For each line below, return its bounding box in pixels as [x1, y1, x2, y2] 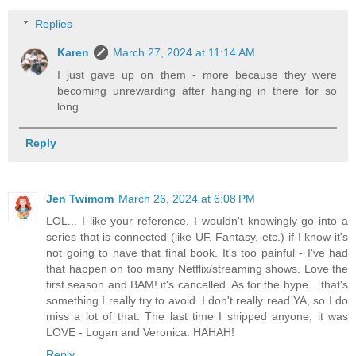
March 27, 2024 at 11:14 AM [113, 46, 256, 60]
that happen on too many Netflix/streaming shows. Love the [46, 261, 348, 275]
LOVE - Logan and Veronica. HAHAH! [46, 325, 234, 339]
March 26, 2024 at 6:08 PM [118, 192, 255, 205]
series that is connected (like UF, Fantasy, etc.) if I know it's [46, 230, 348, 243]
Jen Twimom [46, 192, 114, 205]
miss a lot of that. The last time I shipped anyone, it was [46, 309, 348, 323]
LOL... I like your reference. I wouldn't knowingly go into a [46, 214, 348, 227]
